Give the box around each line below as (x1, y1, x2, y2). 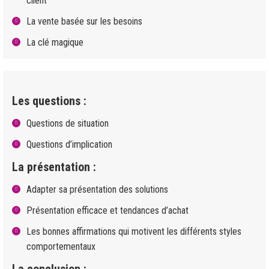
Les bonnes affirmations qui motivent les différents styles (26, 226, 241, 237)
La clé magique (26, 37, 83, 48)
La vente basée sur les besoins (26, 16, 142, 27)
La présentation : (12, 160, 96, 174)
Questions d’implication (26, 139, 112, 150)
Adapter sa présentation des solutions (26, 184, 168, 195)
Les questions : (12, 94, 86, 108)
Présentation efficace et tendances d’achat (26, 205, 189, 216)
